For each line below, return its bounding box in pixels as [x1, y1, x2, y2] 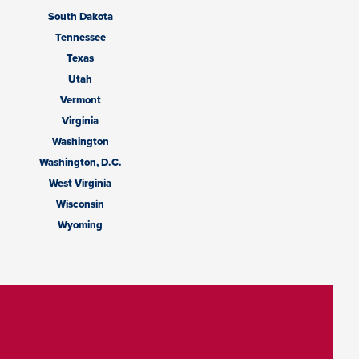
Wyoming [58, 217, 103, 233]
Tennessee [54, 30, 106, 46]
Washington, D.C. [38, 155, 122, 171]
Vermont [59, 92, 101, 108]
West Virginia [49, 175, 111, 192]
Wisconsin [56, 196, 104, 212]
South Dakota [47, 9, 113, 25]
